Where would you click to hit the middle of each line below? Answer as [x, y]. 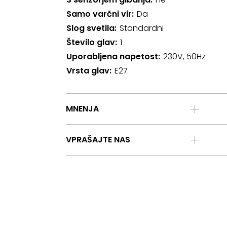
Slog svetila [90, 28]
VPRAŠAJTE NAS [98, 140]
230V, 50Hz [184, 56]
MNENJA [82, 109]
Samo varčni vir [99, 14]
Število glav [91, 42]
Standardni [142, 28]
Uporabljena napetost [112, 56]
